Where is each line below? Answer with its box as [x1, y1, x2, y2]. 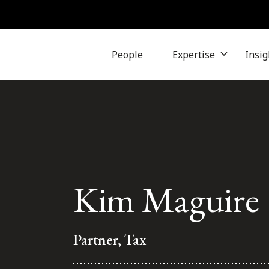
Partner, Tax [73, 229, 146, 249]
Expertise [172, 48, 215, 61]
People [111, 48, 143, 61]
